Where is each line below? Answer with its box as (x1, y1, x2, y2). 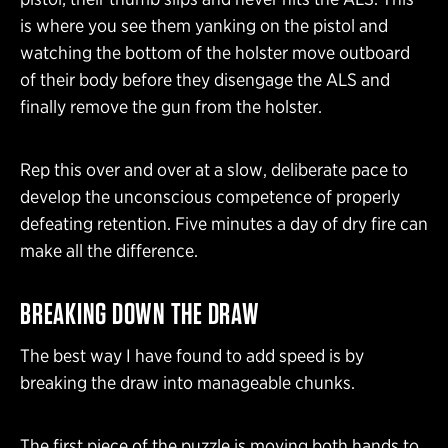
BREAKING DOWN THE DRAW (20, 295, 260, 332)
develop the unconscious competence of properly (20, 186, 400, 208)
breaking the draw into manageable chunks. (20, 372, 355, 394)
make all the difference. (20, 240, 198, 262)
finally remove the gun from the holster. (20, 96, 322, 118)
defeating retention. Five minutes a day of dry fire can (20, 213, 428, 235)
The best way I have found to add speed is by (20, 345, 364, 367)
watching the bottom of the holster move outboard (20, 42, 410, 64)
